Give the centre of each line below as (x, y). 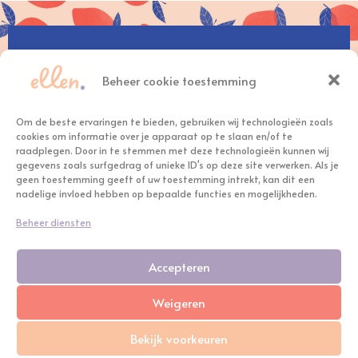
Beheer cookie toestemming (179, 80)
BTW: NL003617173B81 (179, 299)
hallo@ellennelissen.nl (179, 60)
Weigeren (179, 302)
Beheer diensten (54, 222)
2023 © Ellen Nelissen (183, 232)
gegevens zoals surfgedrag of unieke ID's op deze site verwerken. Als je (177, 165)
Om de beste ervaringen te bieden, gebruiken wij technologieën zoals (175, 121)
